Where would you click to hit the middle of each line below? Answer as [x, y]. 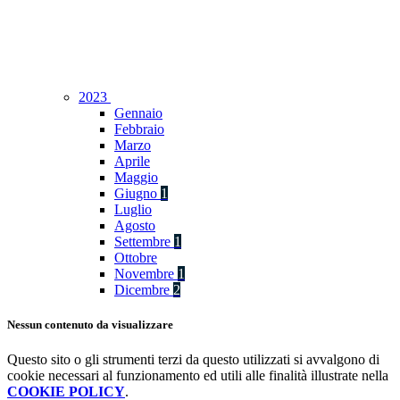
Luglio [133, 210]
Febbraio [139, 129]
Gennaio [138, 113]
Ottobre [136, 258]
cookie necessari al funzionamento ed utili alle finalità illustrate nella [198, 376]
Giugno [137, 194]
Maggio [136, 178]
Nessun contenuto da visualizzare [90, 325]
